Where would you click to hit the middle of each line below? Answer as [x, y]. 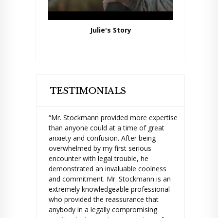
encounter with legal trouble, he [99, 158]
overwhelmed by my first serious [100, 148]
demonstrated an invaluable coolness [108, 169]
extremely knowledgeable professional [109, 189]
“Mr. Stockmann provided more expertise [113, 118]
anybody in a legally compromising [103, 209]
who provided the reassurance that [104, 199]
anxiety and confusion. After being [102, 138]
